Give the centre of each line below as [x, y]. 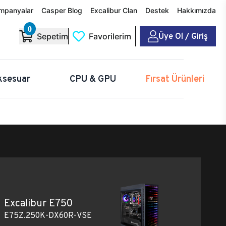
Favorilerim [110, 36]
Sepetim [52, 36]
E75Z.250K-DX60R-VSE [48, 215]
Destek [157, 10]
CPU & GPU [93, 78]
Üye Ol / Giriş [183, 36]
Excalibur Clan [114, 10]
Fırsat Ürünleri [175, 78]
